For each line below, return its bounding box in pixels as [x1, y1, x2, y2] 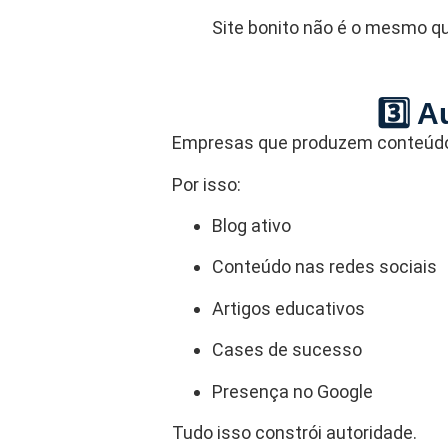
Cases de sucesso [212, 339, 362, 361]
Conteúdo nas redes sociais [212, 256, 437, 278]
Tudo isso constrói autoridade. [172, 421, 417, 443]
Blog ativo [212, 215, 291, 236]
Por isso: [172, 173, 241, 195]
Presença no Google [212, 380, 373, 402]
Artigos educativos [212, 297, 365, 319]
